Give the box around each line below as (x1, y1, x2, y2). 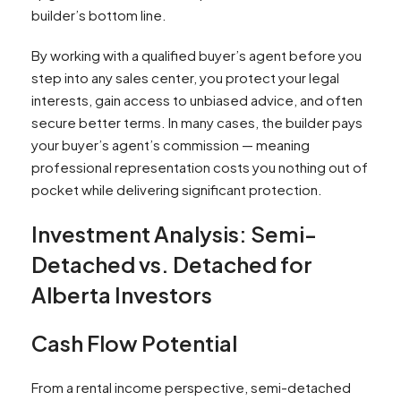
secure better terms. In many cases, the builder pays (31, 114, 363, 132)
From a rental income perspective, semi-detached (31, 379, 351, 397)
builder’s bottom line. (31, 6, 166, 24)
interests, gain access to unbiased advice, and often (31, 91, 363, 109)
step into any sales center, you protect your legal (31, 69, 339, 87)
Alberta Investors (31, 281, 212, 309)
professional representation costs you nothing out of (31, 158, 368, 176)
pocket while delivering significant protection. (31, 181, 322, 199)
